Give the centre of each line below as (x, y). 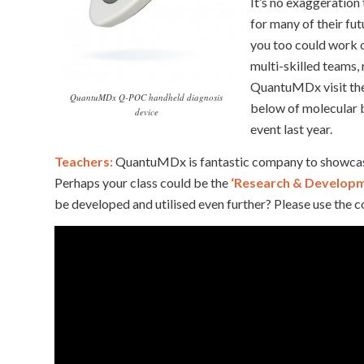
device (146, 111)
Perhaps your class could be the (143, 182)
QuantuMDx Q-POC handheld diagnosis (146, 97)
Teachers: (84, 161)
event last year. (291, 129)
